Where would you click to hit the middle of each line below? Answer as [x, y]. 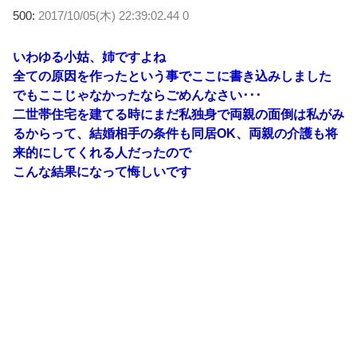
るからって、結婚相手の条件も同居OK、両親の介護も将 [175, 133]
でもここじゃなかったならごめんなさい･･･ [137, 95]
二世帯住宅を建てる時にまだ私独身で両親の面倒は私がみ [178, 114]
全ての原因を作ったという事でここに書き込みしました [172, 76]
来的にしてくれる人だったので [102, 153]
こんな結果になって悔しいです [102, 172]
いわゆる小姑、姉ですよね [89, 57]
